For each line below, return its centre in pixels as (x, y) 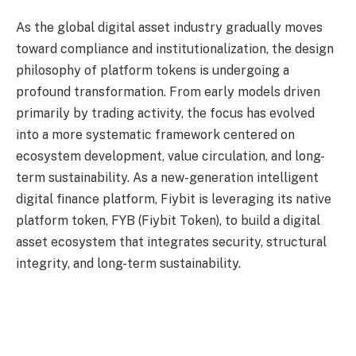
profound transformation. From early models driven (168, 92)
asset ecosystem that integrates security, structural (171, 242)
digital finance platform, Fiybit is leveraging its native (174, 199)
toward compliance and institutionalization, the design (175, 49)
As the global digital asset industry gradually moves (169, 28)
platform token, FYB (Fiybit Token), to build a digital (168, 221)
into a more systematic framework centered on (155, 135)
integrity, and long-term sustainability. (128, 264)
